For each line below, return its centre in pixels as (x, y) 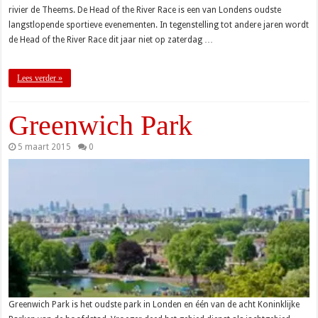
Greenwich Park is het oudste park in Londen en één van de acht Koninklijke (154, 304)
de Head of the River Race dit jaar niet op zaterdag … (111, 40)
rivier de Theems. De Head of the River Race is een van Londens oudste (145, 10)
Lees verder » (40, 78)
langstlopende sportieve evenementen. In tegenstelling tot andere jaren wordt (159, 25)
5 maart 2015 (45, 147)
